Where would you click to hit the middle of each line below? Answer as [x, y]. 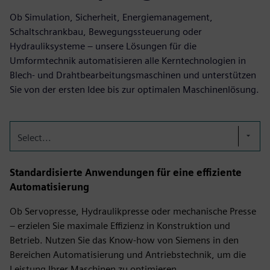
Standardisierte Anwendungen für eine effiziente [126, 173]
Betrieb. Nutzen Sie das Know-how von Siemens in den [124, 240]
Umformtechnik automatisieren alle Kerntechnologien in [128, 61]
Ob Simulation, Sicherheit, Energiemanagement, [111, 17]
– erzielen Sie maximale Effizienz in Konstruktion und [120, 226]
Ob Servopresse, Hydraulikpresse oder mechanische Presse [133, 211]
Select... [34, 138]
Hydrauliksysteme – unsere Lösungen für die [103, 46]
